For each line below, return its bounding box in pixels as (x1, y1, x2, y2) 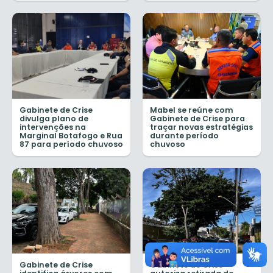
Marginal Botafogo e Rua (19, 130, 122, 141)
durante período (150, 130, 219, 141)
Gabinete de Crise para (150, 113, 245, 124)
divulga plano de (19, 113, 88, 124)
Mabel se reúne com (150, 104, 233, 115)
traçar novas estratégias (150, 121, 253, 132)
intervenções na (19, 121, 86, 132)
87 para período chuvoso (19, 138, 123, 149)
